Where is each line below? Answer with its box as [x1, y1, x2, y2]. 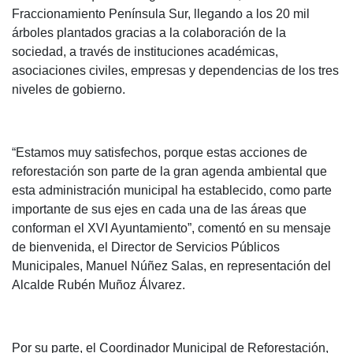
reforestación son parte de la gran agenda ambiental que [12, 165, 327, 179]
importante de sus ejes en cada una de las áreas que [12, 203, 307, 217]
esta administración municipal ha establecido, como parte [12, 184, 332, 198]
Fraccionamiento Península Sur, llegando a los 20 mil [12, 7, 310, 21]
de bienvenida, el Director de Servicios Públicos [12, 240, 280, 255]
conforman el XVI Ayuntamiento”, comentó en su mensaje [12, 221, 331, 236]
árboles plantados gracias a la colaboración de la [12, 26, 286, 40]
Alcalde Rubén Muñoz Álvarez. [12, 278, 185, 292]
